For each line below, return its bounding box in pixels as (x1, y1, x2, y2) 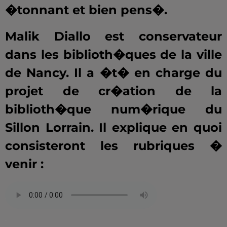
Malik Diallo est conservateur (5, 29, 222, 44)
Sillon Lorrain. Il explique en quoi (5, 120, 222, 135)
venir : (5, 157, 44, 172)
